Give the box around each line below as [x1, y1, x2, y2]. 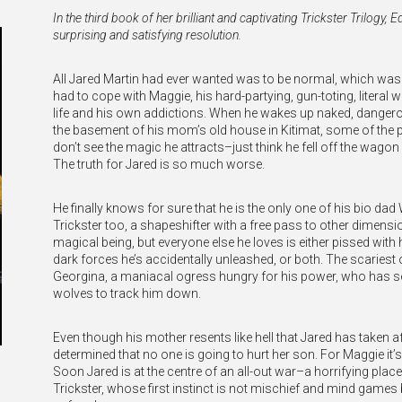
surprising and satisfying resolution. [53, 28, 242, 42]
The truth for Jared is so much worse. [53, 157, 266, 171]
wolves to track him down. [53, 286, 202, 301]
